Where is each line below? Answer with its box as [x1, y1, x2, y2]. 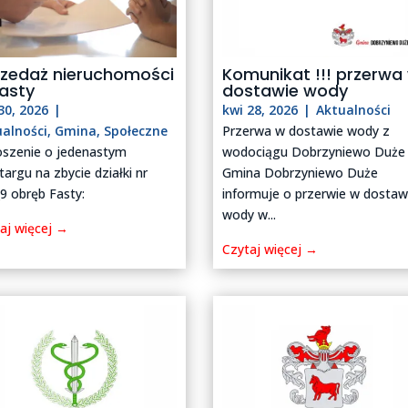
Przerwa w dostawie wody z [222, 122, 391, 140]
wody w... [222, 206, 277, 224]
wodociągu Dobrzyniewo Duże [222, 143, 406, 161]
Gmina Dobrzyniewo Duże [222, 164, 379, 182]
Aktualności [316, 101, 392, 119]
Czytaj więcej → [222, 240, 319, 259]
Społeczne [104, 122, 168, 140]
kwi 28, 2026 [222, 101, 299, 119]
